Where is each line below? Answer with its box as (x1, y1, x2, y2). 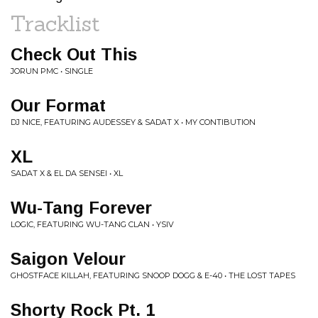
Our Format (11, 96, 106, 115)
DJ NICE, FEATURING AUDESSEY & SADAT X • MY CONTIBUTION (11, 117, 256, 127)
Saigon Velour (11, 249, 126, 268)
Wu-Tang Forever (11, 198, 152, 217)
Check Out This (11, 45, 137, 64)
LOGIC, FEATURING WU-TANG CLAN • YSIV (11, 219, 174, 229)
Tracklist (11, 10, 100, 37)
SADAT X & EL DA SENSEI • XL (11, 168, 123, 178)
